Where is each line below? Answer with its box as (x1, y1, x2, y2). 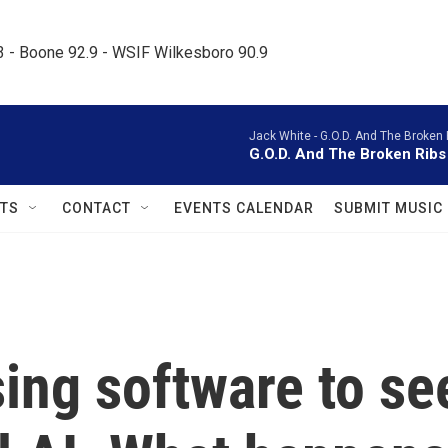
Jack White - (249, 129, 320, 143)
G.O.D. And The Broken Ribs (249, 145, 446, 163)
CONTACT (62, 200, 131, 216)
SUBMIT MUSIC (334, 200, 443, 216)
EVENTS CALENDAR (174, 200, 314, 216)
